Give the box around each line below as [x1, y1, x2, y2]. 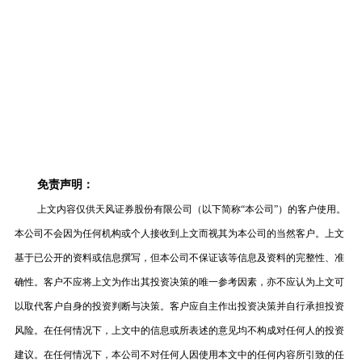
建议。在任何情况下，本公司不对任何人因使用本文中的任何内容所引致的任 [14, 348, 344, 360]
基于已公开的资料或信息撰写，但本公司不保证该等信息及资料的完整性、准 [14, 251, 344, 263]
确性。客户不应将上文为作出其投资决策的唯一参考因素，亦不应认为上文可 [14, 276, 344, 288]
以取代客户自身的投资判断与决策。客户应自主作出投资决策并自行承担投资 [14, 300, 344, 312]
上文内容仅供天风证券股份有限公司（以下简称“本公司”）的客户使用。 [36, 203, 346, 215]
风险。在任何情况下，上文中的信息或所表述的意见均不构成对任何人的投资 [14, 324, 344, 336]
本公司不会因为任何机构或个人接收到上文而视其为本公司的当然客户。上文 [14, 227, 344, 239]
